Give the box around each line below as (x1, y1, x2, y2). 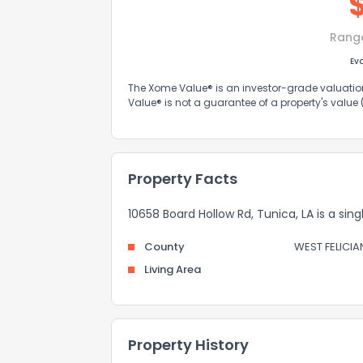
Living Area (144, 262, 201, 277)
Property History (128, 335, 249, 355)
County (144, 239, 185, 254)
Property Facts (128, 169, 237, 189)
